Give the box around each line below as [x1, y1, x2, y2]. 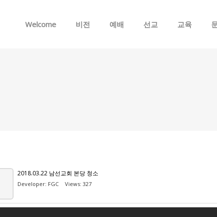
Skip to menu [91, 2, 126, 11]
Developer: [17, 180, 48, 187]
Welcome [25, 19, 56, 29]
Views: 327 [65, 180, 92, 187]
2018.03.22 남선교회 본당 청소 [17, 169, 98, 177]
